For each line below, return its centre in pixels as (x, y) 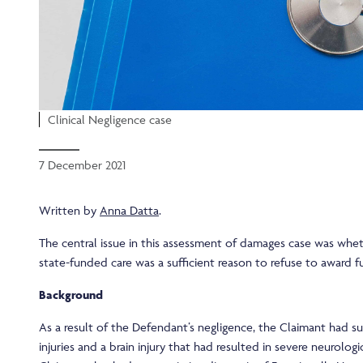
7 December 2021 (82, 165)
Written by (69, 211)
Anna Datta (129, 211)
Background (71, 295)
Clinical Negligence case (110, 120)
